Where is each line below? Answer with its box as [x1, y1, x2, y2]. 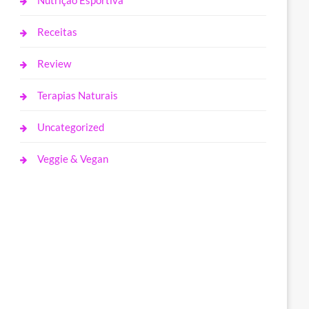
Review [37, 57, 72, 70]
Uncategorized [37, 121, 105, 133]
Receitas [37, 26, 78, 38]
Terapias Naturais [37, 89, 119, 101]
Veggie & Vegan [37, 152, 109, 165]
